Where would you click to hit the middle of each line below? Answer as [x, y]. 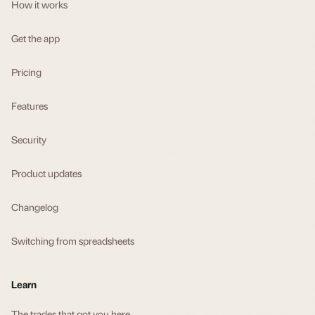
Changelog [35, 206]
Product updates [46, 173]
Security [29, 139]
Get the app [36, 38]
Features [30, 105]
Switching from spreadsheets [73, 240]
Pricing [26, 71]
